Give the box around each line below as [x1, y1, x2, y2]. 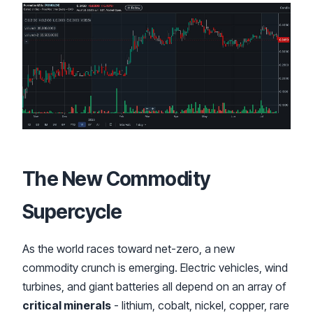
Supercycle [22, 199, 122, 224]
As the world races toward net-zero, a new [22, 241, 235, 256]
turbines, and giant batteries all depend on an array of [22, 279, 286, 293]
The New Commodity [22, 166, 210, 191]
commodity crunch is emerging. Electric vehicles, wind [22, 260, 288, 275]
